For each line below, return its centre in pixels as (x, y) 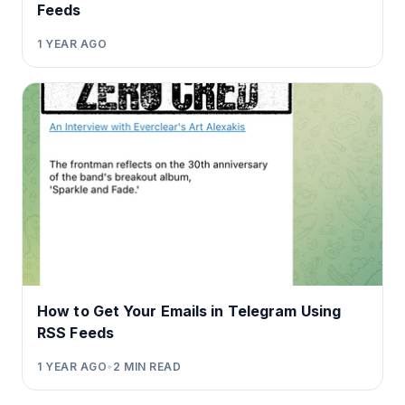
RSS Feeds (75, 332)
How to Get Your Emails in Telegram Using (189, 311)
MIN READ (151, 366)
